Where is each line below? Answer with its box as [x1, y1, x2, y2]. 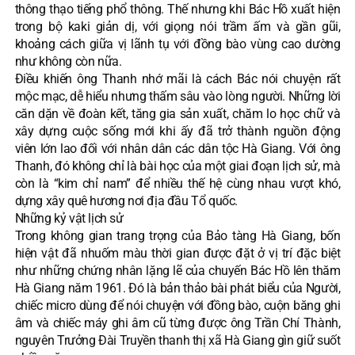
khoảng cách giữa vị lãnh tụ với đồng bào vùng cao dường [14, 36, 341, 52]
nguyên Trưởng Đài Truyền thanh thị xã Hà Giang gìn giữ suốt [14, 332, 341, 348]
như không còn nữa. [14, 53, 122, 69]
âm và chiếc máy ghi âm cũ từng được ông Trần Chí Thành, [14, 315, 341, 330]
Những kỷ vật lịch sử [14, 210, 124, 226]
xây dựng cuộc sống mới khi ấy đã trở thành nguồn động [14, 123, 341, 139]
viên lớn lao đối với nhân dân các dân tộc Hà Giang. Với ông [14, 140, 341, 156]
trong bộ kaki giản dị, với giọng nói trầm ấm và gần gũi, [14, 18, 341, 34]
